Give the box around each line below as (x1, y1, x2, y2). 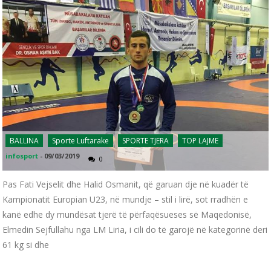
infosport (5, 151, 39, 160)
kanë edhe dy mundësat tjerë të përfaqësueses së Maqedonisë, (2, 208, 252, 220)
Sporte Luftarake (52, 135, 109, 146)
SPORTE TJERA (122, 135, 169, 146)
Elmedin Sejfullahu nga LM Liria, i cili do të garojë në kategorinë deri (2, 223, 268, 235)
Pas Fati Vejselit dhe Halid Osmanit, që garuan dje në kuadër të (2, 178, 249, 190)
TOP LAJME (182, 135, 219, 146)
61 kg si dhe (2, 238, 50, 250)
